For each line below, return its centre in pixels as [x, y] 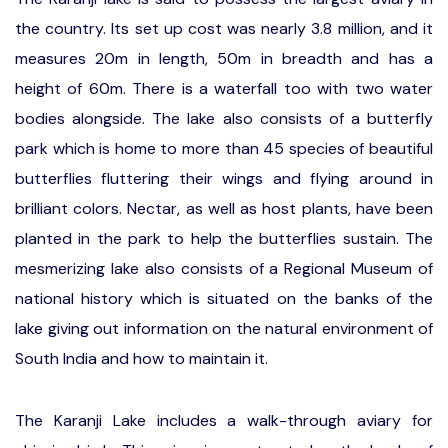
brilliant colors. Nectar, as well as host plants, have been [224, 208]
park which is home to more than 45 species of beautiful [224, 148]
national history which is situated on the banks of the [224, 298]
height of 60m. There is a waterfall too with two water [224, 88]
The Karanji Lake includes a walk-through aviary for [224, 420]
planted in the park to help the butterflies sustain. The [224, 238]
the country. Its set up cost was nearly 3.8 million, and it [224, 28]
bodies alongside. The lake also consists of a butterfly [224, 118]
